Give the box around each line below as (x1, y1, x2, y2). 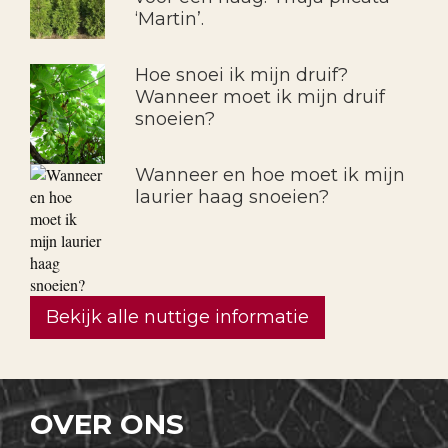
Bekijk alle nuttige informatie (46, 306, 309, 329)
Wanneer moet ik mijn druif (134, 86, 385, 109)
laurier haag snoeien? (134, 186, 329, 209)
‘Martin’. (134, 8, 204, 31)
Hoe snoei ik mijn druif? (134, 64, 348, 87)
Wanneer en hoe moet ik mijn (134, 164, 405, 187)
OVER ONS (30, 407, 184, 442)
